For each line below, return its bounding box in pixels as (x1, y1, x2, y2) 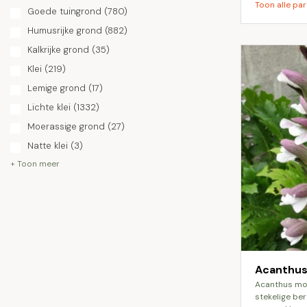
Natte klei (27, 140, 68, 151)
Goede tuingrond (27, 5, 101, 17)
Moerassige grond (27, 121, 105, 132)
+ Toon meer (10, 158, 60, 169)
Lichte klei (27, 101, 71, 113)
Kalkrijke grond (27, 44, 89, 56)
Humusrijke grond (27, 25, 102, 36)
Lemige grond (27, 82, 86, 94)
